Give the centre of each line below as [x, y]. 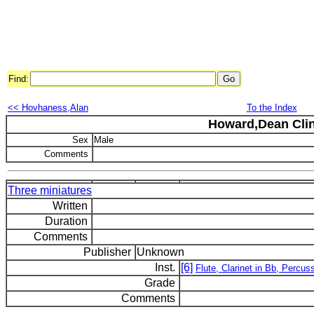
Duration [68, 221]
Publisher [109, 252]
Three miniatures [50, 190]
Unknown [161, 252]
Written [71, 206]
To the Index [272, 108]
